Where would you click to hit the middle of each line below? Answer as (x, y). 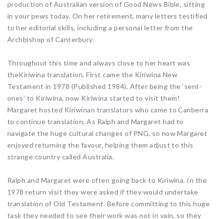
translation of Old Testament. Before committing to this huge (109, 204)
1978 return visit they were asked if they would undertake (103, 192)
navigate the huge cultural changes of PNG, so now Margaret (108, 133)
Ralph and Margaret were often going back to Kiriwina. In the (107, 180)
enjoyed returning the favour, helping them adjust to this (100, 145)
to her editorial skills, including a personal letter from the (100, 28)
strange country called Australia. (61, 157)
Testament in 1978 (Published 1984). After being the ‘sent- (105, 87)
